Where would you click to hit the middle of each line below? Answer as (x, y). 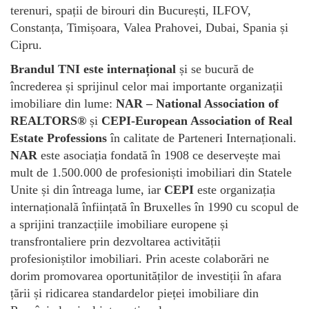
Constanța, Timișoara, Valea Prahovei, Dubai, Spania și (149, 27)
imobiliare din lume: (63, 103)
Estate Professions (59, 138)
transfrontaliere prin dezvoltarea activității (116, 241)
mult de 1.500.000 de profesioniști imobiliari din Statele (151, 172)
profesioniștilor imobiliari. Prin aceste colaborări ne (140, 258)
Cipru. (26, 44)
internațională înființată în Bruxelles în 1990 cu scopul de (154, 207)
